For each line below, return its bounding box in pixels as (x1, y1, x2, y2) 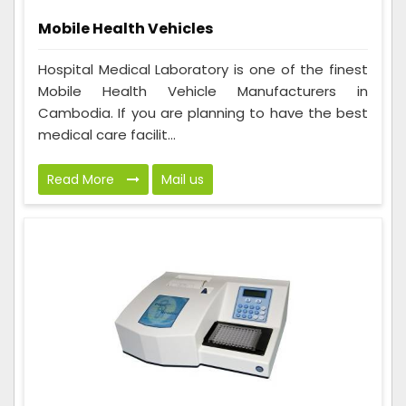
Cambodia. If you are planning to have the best (38, 102, 368, 122)
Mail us (161, 169, 204, 188)
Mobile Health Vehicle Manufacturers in (38, 81, 368, 101)
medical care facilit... (38, 124, 176, 144)
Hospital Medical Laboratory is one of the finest (38, 59, 368, 79)
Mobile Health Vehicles (38, 17, 213, 39)
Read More (47, 169, 118, 188)
